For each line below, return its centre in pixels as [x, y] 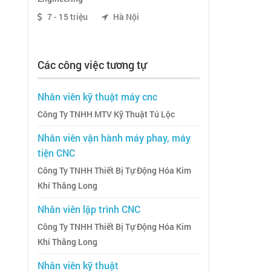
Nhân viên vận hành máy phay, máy [114, 138]
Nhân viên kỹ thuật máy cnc [97, 97]
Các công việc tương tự [92, 65]
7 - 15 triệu [67, 17]
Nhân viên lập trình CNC [89, 209]
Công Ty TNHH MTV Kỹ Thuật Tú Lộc [106, 115]
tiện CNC [56, 153]
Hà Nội [125, 17]
